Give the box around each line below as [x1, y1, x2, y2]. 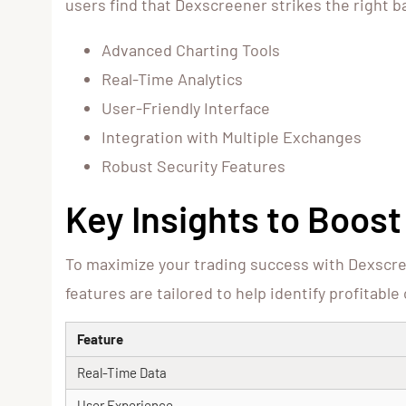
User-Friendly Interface [101, 98, 270, 119]
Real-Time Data [77, 364, 167, 382]
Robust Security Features [101, 156, 285, 177]
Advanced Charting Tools [101, 40, 280, 61]
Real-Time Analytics [101, 69, 243, 90]
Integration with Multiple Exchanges [101, 127, 362, 148]
